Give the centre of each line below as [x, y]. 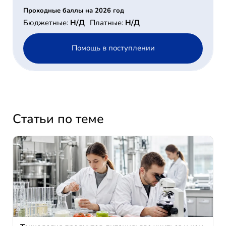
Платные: [107, 22]
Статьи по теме [58, 119]
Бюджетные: [47, 22]
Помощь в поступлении [113, 48]
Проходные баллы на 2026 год [74, 10]
